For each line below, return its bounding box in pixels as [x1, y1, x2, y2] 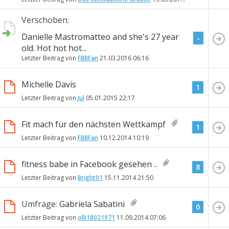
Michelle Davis [21, 78, 76, 90]
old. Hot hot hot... [21, 42, 86, 54]
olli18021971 [78, 213, 115, 222]
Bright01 [78, 173, 103, 182]
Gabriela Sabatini [59, 198, 125, 210]
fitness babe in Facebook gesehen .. [21, 158, 157, 170]
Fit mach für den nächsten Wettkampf [21, 118, 166, 130]
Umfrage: [21, 198, 59, 210]
